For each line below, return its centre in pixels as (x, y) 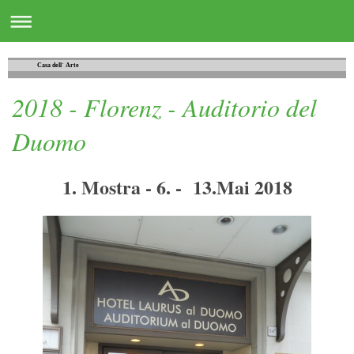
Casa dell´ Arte (58, 66)
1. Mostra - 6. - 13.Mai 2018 (177, 186)
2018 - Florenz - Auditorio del (164, 107)
